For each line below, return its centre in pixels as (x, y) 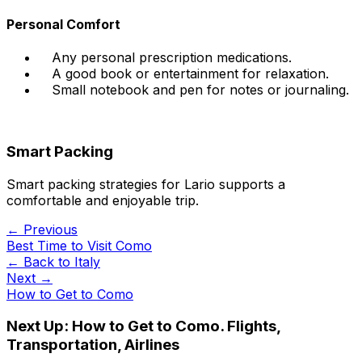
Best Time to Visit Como (79, 245)
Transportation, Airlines (93, 345)
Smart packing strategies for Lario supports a (146, 184)
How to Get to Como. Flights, (176, 326)
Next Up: (39, 326)
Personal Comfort (63, 25)
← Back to (40, 261)
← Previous (42, 229)
